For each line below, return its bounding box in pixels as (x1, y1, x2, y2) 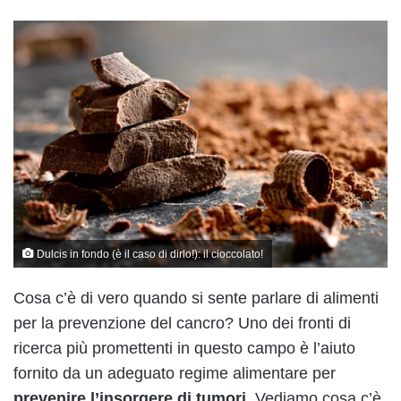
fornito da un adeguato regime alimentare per (13, 364, 336, 383)
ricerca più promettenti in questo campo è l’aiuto (13, 339, 355, 358)
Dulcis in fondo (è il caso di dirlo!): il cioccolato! (34, 248, 263, 260)
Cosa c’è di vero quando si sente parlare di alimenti (13, 289, 379, 308)
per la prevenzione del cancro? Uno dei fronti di (13, 314, 351, 333)
